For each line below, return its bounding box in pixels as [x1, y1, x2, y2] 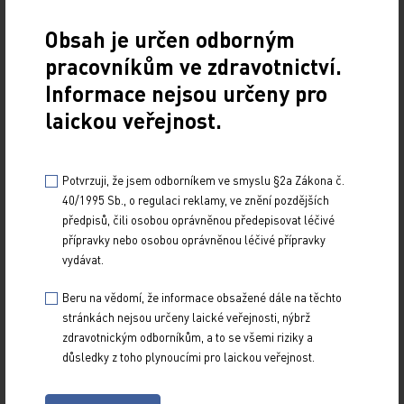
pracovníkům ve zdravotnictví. [45, 51, 342, 80]
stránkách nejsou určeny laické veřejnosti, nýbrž [62, 308, 310, 325]
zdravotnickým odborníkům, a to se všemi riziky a [62, 328, 313, 344]
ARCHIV [18, 340, 67, 359]
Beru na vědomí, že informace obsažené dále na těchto [62, 289, 342, 305]
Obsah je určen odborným [45, 24, 295, 53]
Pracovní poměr [22, 14, 124, 33]
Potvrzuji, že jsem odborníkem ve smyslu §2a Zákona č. [62, 171, 344, 188]
